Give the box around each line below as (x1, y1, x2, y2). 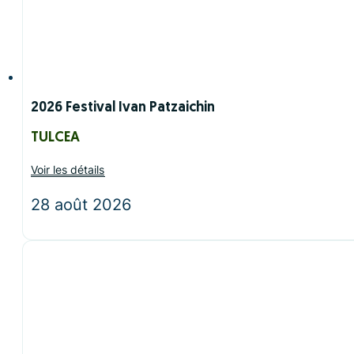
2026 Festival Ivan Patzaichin (31, 100, 215, 116)
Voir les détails (31, 163, 104, 177)
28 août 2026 (31, 195, 131, 215)
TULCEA (31, 130, 80, 146)
